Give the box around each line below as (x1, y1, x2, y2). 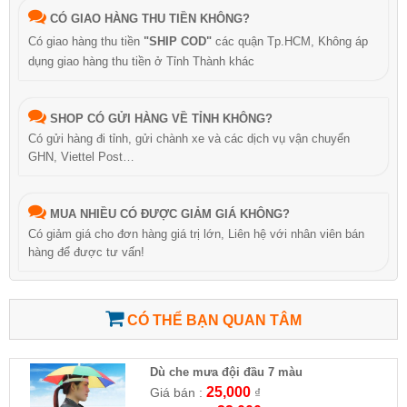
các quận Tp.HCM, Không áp (212, 34, 368, 48)
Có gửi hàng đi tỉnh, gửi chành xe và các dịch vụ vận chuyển (28, 131, 350, 145)
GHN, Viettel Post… (28, 149, 134, 164)
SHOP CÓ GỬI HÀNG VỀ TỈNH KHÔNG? (50, 111, 273, 125)
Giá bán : (149, 384, 206, 400)
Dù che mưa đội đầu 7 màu (149, 364, 303, 379)
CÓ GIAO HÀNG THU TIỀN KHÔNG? (50, 11, 250, 25)
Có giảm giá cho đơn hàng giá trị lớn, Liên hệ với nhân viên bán (28, 226, 364, 241)
